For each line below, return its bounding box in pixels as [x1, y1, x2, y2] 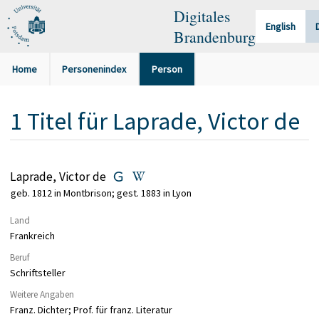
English [265, 20, 296, 33]
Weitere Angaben [10, 288, 74, 300]
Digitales [173, 6, 230, 26]
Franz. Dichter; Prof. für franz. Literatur [10, 303, 172, 317]
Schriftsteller [10, 266, 66, 280]
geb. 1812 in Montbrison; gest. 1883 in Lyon [11, 187, 192, 200]
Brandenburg [173, 26, 256, 47]
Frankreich [10, 229, 55, 243]
